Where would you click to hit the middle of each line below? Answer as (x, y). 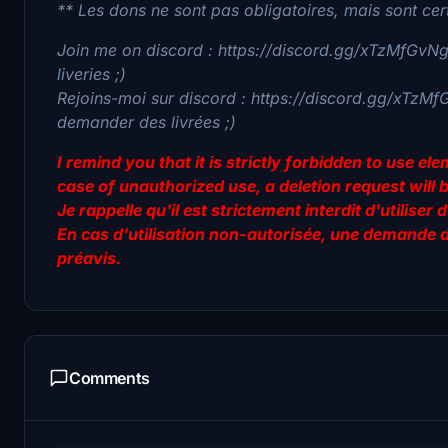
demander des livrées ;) (146, 121)
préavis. (91, 257)
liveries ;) (91, 73)
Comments (109, 377)
